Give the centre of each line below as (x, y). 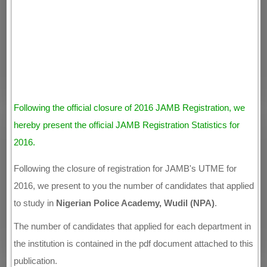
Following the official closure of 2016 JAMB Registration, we (130, 108)
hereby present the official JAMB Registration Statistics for (127, 125)
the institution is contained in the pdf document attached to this (134, 243)
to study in (35, 203)
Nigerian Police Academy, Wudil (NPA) (136, 203)
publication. (36, 261)
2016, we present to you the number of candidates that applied (134, 186)
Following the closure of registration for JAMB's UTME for (125, 168)
